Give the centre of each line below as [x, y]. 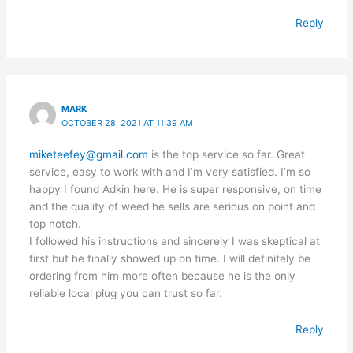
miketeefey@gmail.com [88, 154]
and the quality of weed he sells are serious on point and [172, 206]
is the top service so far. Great [226, 154]
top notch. [55, 223]
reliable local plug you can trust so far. [125, 293]
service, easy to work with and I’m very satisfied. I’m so [169, 171]
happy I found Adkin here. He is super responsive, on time [175, 189]
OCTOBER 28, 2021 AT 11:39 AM [128, 123]
